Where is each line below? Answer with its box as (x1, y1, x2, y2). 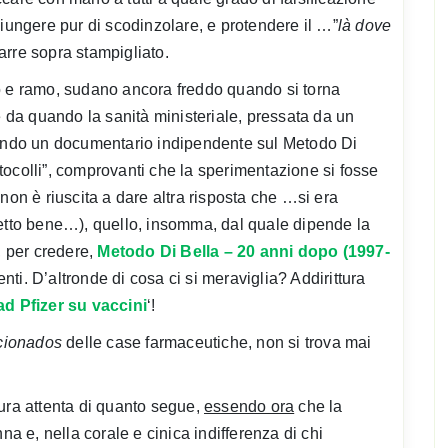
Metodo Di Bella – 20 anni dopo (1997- (97, 242, 390, 260)
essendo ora (204, 397, 295, 415)
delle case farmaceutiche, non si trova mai (62, 333, 372, 351)
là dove (337, 16, 392, 34)
